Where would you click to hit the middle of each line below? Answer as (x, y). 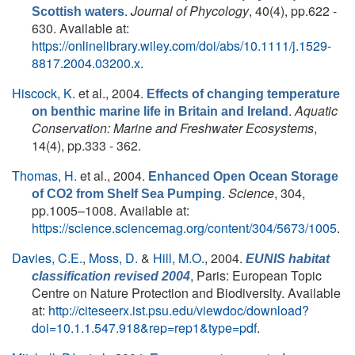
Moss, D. (113, 258)
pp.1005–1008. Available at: (111, 210)
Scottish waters (78, 11)
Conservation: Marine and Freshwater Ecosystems (173, 128)
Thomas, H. (44, 176)
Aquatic (316, 111)
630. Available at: (80, 28)
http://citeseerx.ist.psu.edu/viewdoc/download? (179, 310)
